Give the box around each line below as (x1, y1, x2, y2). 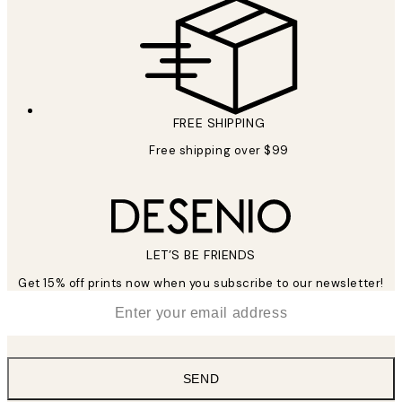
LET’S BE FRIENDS (146, 246, 256, 263)
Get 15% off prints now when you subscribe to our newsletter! (18, 275, 384, 291)
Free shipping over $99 (149, 142, 289, 158)
